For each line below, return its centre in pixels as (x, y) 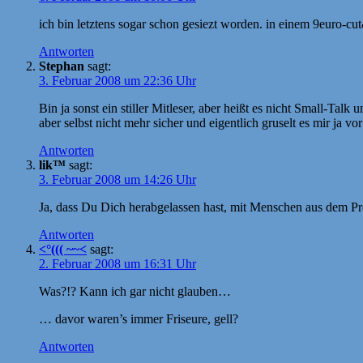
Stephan (62, 66)
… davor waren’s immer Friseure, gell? (139, 318)
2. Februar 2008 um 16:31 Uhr (117, 263)
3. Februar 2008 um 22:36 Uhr (117, 80)
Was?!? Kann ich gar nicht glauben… (135, 291)
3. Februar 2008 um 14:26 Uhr (117, 179)
